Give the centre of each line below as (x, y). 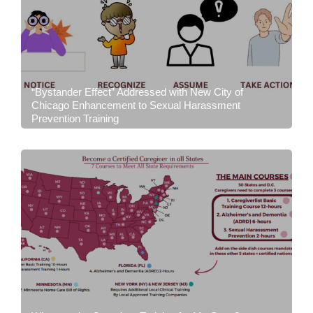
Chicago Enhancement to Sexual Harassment (136, 105)
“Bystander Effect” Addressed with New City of (137, 92)
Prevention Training (75, 119)
